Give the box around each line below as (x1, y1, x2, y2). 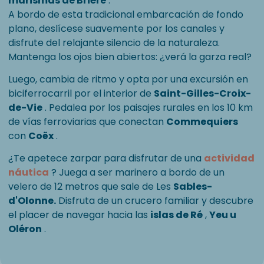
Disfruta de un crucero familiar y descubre (56, 194, 253, 208)
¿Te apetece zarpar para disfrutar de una (8, 151, 204, 166)
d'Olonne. (8, 194, 56, 208)
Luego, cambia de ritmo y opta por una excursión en (8, 72, 248, 87)
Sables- (173, 180, 212, 194)
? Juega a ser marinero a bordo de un (49, 166, 225, 180)
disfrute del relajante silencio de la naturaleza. (8, 36, 220, 50)
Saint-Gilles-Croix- (154, 87, 251, 101)
